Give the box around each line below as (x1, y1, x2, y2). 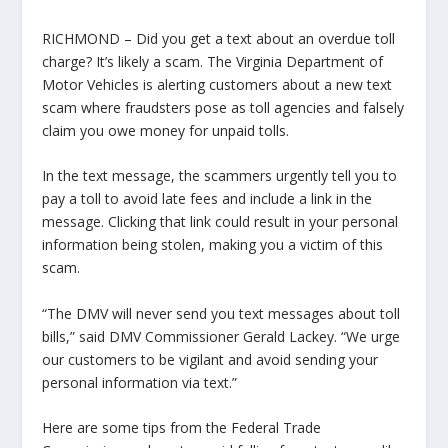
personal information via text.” (42, 372, 238, 392)
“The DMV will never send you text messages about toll (42, 303, 401, 323)
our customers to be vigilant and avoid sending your (42, 349, 379, 369)
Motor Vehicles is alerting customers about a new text (42, 74, 393, 94)
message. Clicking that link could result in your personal (42, 212, 399, 232)
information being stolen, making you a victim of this (42, 235, 384, 255)
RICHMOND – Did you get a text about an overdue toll (42, 28, 396, 48)
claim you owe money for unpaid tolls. (42, 120, 290, 140)
